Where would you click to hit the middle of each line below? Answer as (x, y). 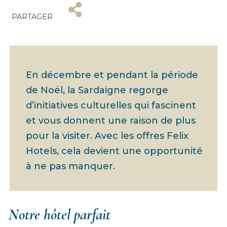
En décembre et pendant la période (112, 75)
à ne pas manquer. (71, 166)
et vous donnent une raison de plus (111, 120)
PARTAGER (32, 17)
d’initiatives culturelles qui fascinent (111, 105)
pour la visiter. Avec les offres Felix (107, 136)
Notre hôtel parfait (59, 215)
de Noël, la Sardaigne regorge (97, 90)
